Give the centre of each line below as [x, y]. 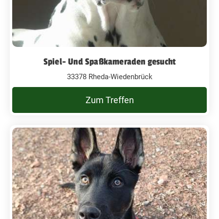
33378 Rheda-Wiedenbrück [109, 77]
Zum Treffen [109, 100]
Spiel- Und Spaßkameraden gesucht [109, 61]
